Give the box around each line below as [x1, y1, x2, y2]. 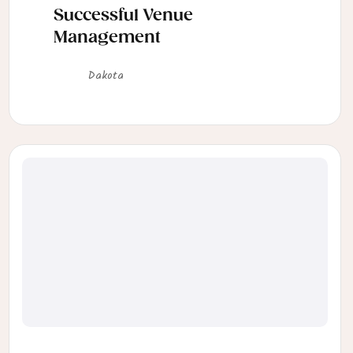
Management [54, 28, 161, 48]
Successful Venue [54, 6, 193, 26]
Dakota [88, 67, 124, 85]
